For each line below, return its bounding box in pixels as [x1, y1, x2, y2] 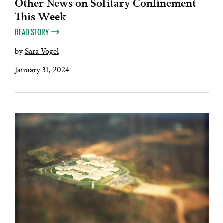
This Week [14, 7, 66, 23]
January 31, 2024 [14, 63, 69, 75]
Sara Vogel [24, 44, 59, 56]
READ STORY [14, 26, 49, 37]
